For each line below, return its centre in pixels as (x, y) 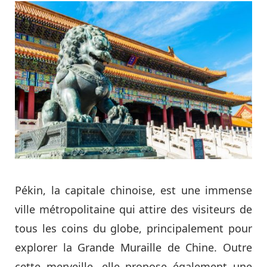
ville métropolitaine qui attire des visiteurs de (133, 209)
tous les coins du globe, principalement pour (133, 229)
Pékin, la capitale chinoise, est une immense (133, 190)
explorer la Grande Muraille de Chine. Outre (133, 248)
